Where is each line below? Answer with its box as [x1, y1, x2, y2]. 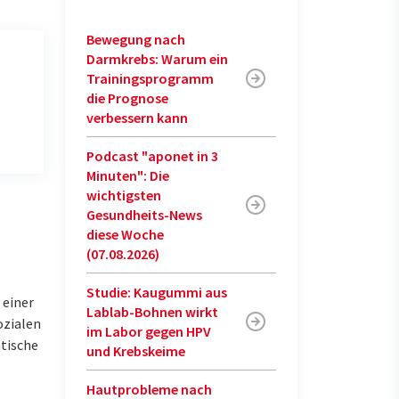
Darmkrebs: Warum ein [86, 50, 228, 68]
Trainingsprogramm [86, 69, 214, 87]
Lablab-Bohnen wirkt [86, 303, 218, 321]
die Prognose [86, 89, 168, 107]
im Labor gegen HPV [86, 322, 211, 340]
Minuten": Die [86, 167, 169, 184]
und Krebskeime [86, 342, 185, 360]
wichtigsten [86, 186, 161, 204]
